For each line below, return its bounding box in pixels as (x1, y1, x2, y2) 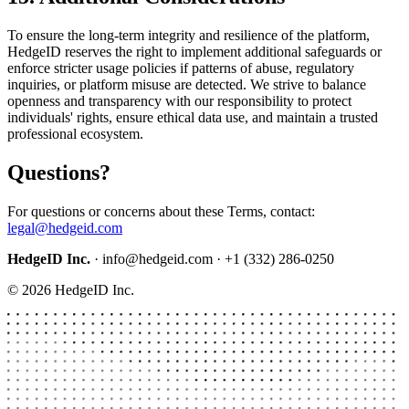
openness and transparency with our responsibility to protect (7, 92, 351, 109)
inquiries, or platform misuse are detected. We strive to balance (7, 76, 366, 92)
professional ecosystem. (7, 125, 143, 142)
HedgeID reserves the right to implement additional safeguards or (7, 43, 382, 59)
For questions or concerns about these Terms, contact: (7, 203, 315, 219)
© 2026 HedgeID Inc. (7, 281, 134, 298)
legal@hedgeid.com (7, 219, 122, 236)
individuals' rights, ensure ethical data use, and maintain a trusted (7, 109, 378, 125)
